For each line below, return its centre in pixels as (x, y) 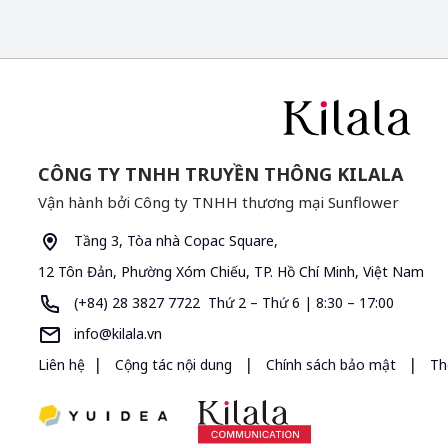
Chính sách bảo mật (331, 364)
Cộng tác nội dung (173, 364)
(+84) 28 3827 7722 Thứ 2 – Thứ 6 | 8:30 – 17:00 (232, 302)
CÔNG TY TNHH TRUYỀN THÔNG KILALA (220, 173)
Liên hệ (61, 364)
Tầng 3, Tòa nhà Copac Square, (174, 240)
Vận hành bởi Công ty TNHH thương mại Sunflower (218, 201)
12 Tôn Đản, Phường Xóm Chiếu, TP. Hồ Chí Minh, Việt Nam (231, 271)
